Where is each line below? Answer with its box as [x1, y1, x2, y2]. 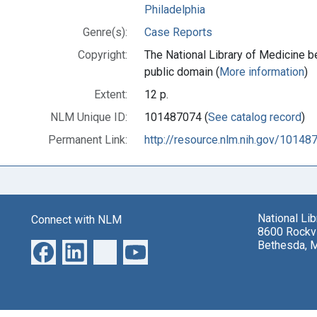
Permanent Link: [48, 132, 127, 146]
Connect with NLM [31, 212, 122, 226]
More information [219, 64, 304, 79]
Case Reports [144, 25, 212, 39]
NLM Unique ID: [50, 110, 127, 124]
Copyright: [78, 47, 127, 62]
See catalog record [208, 110, 301, 124]
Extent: [94, 87, 127, 101]
